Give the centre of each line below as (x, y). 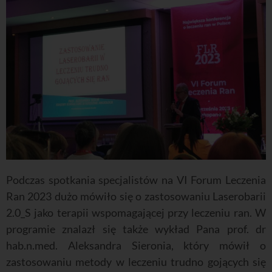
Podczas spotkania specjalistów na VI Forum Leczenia (136, 179)
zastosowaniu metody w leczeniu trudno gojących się (136, 261)
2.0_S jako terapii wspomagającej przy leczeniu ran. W (136, 212)
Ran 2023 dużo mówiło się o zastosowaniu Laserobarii (136, 196)
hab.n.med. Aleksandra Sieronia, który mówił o (136, 245)
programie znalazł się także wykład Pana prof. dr (136, 229)
